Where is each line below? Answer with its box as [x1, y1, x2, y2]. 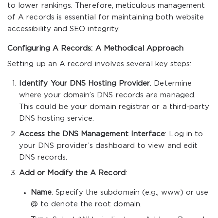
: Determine [150, 80, 192, 87]
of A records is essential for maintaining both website [7, 14, 204, 20]
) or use [180, 189, 209, 196]
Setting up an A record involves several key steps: [7, 61, 192, 67]
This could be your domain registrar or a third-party [19, 104, 210, 110]
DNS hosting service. [19, 115, 94, 122]
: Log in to [165, 131, 203, 137]
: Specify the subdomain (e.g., [52, 189, 162, 196]
